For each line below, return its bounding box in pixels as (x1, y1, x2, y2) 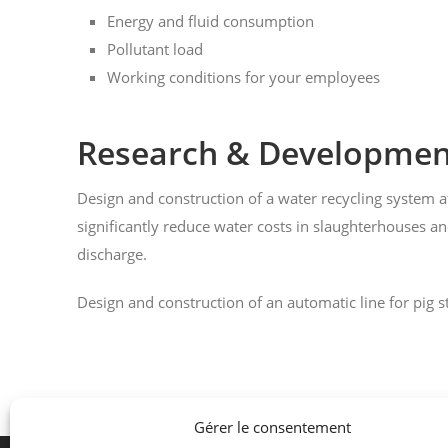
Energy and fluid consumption (107, 11, 314, 32)
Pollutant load (107, 39, 203, 60)
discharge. (77, 244, 147, 265)
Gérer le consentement (194, 417, 352, 437)
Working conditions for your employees (107, 67, 380, 88)
